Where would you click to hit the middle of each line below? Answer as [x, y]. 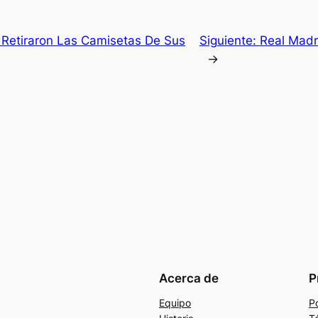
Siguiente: [229, 40]
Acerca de [189, 278]
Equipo [175, 302]
